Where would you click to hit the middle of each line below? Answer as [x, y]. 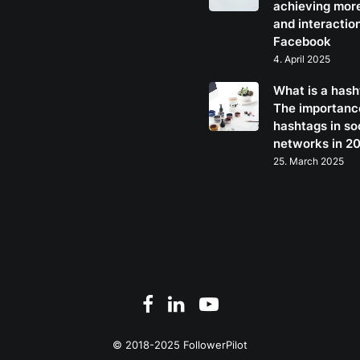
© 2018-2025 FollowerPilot [180, 345]
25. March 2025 [309, 161]
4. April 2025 [302, 59]
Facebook [303, 41]
